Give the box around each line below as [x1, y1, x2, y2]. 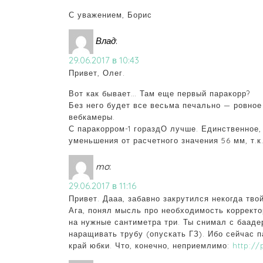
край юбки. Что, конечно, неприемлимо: [69, 241, 232, 251]
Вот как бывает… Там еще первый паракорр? [69, 89, 250, 99]
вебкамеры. [69, 112, 115, 122]
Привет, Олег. [69, 68, 125, 78]
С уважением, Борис [69, 10, 152, 20]
